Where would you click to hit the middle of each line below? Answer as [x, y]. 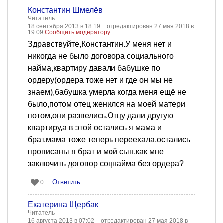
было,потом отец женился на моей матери [107, 104]
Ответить [66, 182]
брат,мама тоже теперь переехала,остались [109, 140]
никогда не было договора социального [101, 56]
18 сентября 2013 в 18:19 [65, 27]
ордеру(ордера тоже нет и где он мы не [100, 80]
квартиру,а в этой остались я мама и [95, 128]
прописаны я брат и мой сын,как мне [96, 152]
